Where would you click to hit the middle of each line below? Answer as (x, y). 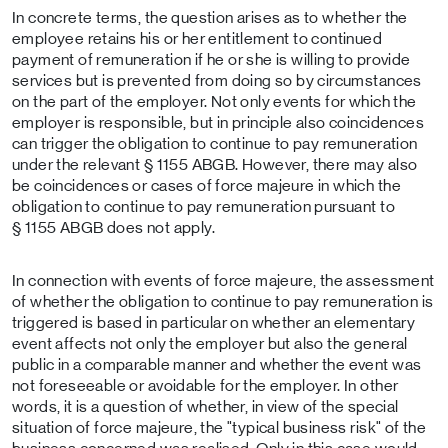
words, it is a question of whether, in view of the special (205, 406)
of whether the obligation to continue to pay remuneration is (223, 301)
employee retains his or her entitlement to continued (197, 38)
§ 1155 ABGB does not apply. (113, 227)
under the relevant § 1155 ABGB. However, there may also (215, 164)
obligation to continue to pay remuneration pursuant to (203, 206)
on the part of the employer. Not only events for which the (214, 101)
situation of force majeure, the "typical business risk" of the (219, 427)
